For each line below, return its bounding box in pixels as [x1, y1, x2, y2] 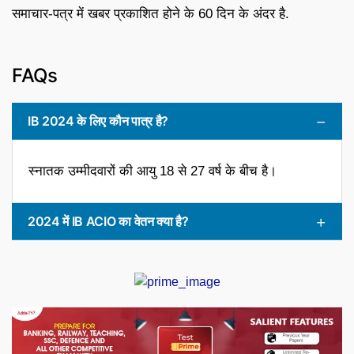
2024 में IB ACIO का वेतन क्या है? [28, 213, 189, 229]
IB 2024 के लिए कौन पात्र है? [28, 112, 168, 129]
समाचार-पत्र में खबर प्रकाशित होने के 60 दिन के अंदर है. [12, 6, 289, 21]
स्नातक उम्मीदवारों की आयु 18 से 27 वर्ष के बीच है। [28, 163, 277, 179]
